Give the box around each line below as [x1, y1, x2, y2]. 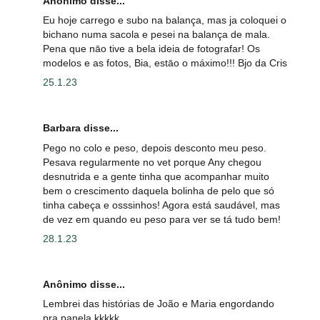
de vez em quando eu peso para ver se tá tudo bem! [43, 213, 281, 225]
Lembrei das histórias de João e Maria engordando [43, 298, 274, 310]
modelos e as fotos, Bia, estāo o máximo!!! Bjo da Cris [43, 56, 287, 69]
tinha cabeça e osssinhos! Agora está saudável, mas [43, 199, 280, 211]
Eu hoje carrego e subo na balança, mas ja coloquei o [43, 14, 286, 26]
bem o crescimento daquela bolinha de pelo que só [43, 184, 274, 196]
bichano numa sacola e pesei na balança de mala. [43, 28, 270, 40]
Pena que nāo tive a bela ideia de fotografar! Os [43, 42, 260, 54]
